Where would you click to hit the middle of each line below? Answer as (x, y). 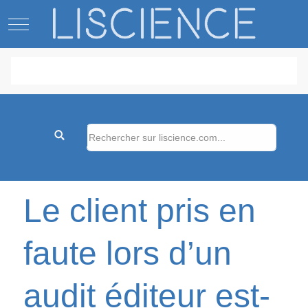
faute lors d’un (128, 254)
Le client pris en (140, 211)
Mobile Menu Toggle (67, 23)
